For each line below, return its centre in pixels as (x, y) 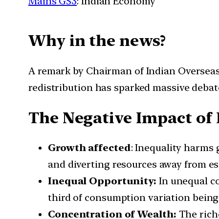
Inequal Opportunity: (103, 181)
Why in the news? (99, 41)
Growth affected (89, 148)
